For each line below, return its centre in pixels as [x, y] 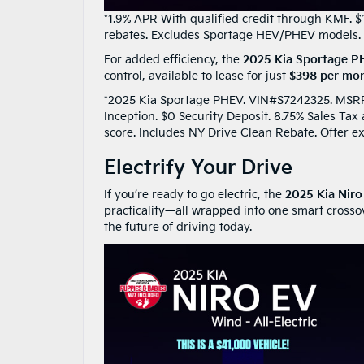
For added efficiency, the [173, 59]
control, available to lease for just [197, 76]
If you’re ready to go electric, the [195, 194]
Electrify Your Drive [198, 167]
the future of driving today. [178, 227]
